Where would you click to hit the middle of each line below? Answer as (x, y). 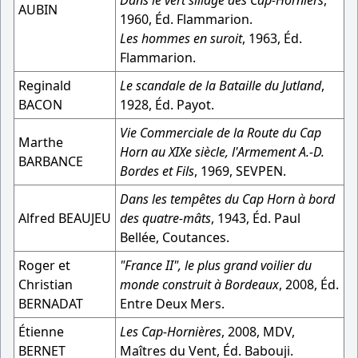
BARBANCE (51, 161)
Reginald (45, 86)
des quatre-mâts (165, 218)
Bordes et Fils (157, 171)
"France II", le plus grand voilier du (216, 265)
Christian (46, 284)
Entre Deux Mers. (172, 304)
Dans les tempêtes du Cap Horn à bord (227, 199)
